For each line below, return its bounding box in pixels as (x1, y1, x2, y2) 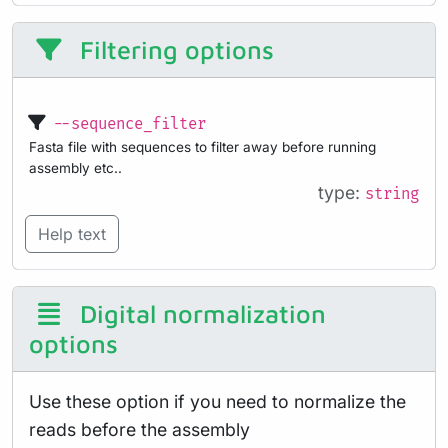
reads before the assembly (29, 418, 250, 440)
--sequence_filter (53, 114, 206, 134)
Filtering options (72, 34, 274, 64)
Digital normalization (72, 298, 326, 328)
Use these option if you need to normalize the (29, 390, 406, 412)
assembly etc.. (29, 159, 122, 176)
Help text (38, 223, 106, 244)
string (365, 184, 419, 204)
